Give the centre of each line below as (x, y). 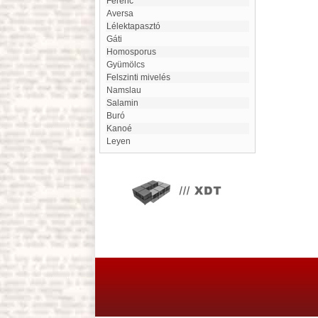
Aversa (123, 13)
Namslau (127, 90)
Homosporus (135, 52)
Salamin (125, 103)
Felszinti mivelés (141, 77)
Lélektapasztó (136, 26)
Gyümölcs (129, 65)
